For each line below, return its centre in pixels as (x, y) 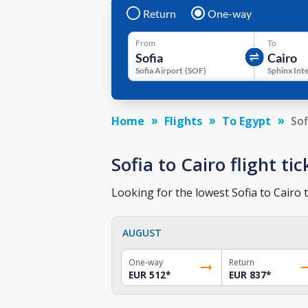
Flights (183, 121)
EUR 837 (247, 275)
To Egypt (246, 121)
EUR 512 (147, 275)
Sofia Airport (159, 70)
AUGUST (142, 232)
